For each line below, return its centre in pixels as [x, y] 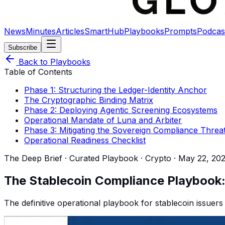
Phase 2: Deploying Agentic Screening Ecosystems [121, 110]
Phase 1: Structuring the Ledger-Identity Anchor [116, 90]
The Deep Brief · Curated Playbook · [73, 158]
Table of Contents [38, 72]
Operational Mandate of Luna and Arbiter [103, 120]
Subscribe [23, 47]
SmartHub [104, 31]
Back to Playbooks [53, 62]
